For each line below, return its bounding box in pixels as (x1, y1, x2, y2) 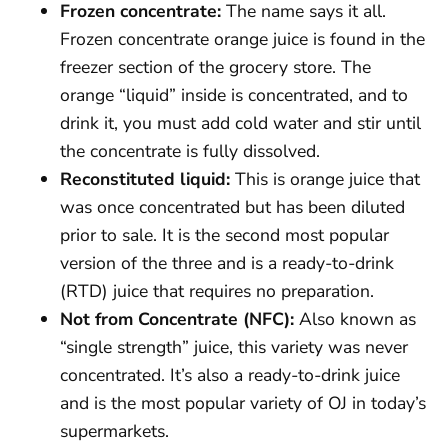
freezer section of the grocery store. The (60, 54, 371, 79)
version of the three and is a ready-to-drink (60, 250, 394, 275)
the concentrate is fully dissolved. (60, 138, 320, 163)
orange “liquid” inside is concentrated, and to (60, 82, 408, 107)
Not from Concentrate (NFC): (60, 306, 294, 331)
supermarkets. (60, 418, 169, 443)
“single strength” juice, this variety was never (60, 334, 408, 359)
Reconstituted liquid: (60, 166, 230, 191)
